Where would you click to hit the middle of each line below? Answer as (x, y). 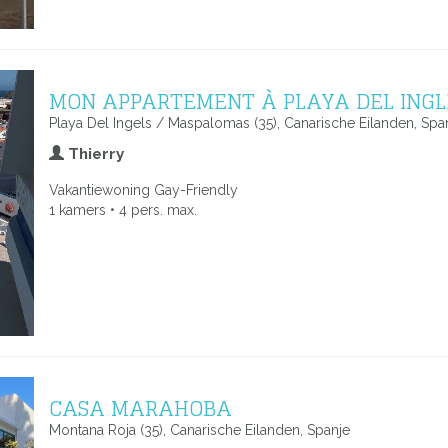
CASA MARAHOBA (140, 408)
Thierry (94, 154)
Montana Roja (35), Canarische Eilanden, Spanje (199, 430)
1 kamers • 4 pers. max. (123, 210)
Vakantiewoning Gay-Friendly (143, 190)
